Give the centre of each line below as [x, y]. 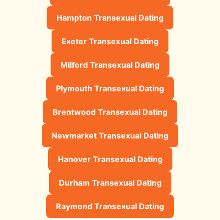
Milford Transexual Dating [110, 65]
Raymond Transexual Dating [110, 206]
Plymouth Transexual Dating [110, 88]
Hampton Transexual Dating [110, 17]
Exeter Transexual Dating [110, 41]
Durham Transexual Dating [110, 182]
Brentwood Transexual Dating [110, 112]
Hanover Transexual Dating [110, 159]
